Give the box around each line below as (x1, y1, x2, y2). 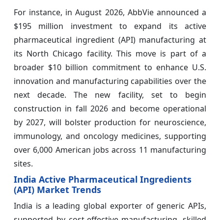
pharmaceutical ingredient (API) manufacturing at (14, 34, 206, 46)
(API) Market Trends (14, 184, 101, 196)
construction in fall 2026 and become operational (14, 103, 206, 114)
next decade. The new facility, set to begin (14, 89, 206, 101)
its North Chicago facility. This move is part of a (14, 48, 206, 59)
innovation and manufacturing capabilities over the (14, 76, 206, 87)
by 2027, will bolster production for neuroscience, (14, 117, 206, 128)
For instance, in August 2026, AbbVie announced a (14, 7, 206, 18)
